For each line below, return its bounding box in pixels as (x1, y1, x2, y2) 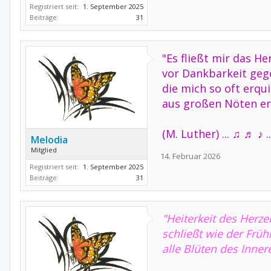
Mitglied (31, 145, 57, 154)
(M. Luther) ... (162, 126, 232, 141)
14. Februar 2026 (160, 151, 220, 162)
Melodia (31, 133, 68, 146)
